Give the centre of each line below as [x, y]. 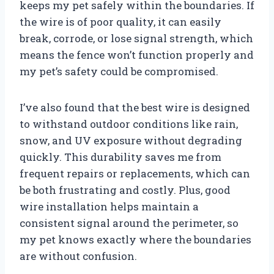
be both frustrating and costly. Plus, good [125, 190]
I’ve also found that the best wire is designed [135, 108]
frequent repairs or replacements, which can [135, 174]
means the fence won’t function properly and [137, 55]
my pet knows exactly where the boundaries [135, 240]
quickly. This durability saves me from [120, 157]
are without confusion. [78, 256]
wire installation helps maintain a [109, 207]
